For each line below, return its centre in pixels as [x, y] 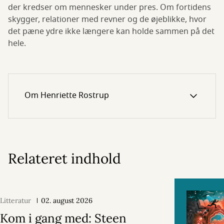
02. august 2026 [67, 200]
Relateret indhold [64, 158]
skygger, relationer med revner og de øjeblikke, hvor [107, 19]
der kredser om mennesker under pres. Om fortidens [109, 7]
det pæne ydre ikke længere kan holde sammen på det [111, 31]
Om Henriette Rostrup [67, 96]
